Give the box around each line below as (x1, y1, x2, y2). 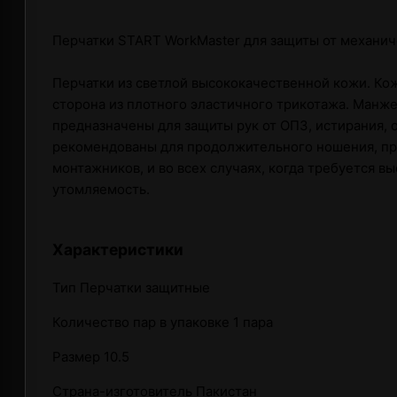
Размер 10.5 (52, 348, 129, 366)
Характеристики (52, 239, 183, 259)
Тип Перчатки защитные (52, 279, 210, 297)
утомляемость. (52, 181, 150, 198)
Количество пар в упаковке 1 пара (52, 314, 273, 331)
